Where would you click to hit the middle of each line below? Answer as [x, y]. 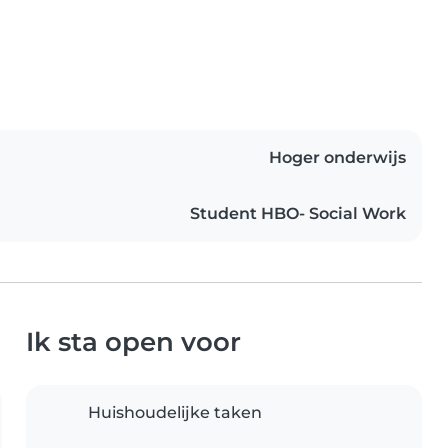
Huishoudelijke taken [175, 413]
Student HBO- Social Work [298, 214]
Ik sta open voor [133, 342]
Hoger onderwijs [337, 158]
